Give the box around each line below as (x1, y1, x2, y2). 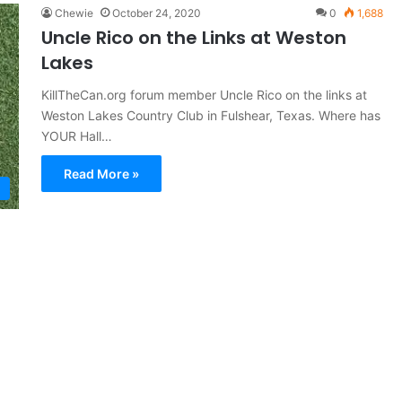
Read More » (63, 166, 139, 181)
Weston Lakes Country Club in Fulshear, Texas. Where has (40, 108, 380, 123)
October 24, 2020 (111, 6, 201, 20)
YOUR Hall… (40, 128, 112, 144)
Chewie (54, 6, 93, 20)
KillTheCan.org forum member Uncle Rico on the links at (40, 87, 367, 102)
